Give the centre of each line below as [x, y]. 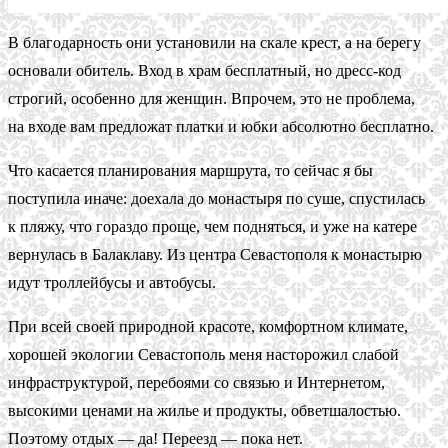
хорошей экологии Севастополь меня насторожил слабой [203, 354]
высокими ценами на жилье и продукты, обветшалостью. [204, 410]
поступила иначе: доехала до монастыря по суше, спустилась [216, 198]
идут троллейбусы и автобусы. [112, 282]
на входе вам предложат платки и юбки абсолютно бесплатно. [221, 126]
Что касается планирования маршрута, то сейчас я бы [190, 170]
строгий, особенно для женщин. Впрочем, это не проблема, [211, 98]
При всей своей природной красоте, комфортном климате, [208, 326]
